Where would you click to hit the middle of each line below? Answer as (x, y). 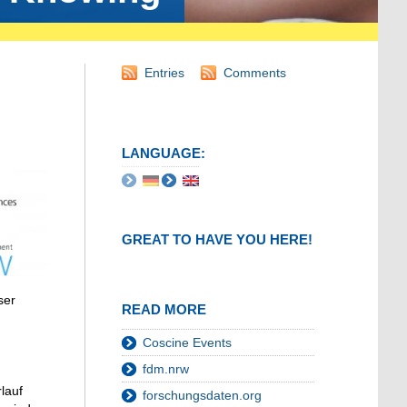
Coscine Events (187, 343)
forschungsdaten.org (202, 396)
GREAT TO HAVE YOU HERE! (217, 240)
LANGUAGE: (164, 154)
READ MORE (164, 310)
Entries (164, 73)
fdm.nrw (166, 369)
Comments (255, 73)
